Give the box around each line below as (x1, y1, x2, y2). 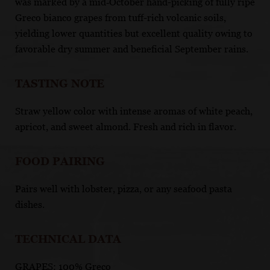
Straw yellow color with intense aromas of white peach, (15, 105, 253, 117)
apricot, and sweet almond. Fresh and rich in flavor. (15, 121, 236, 133)
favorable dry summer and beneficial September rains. (15, 43, 248, 55)
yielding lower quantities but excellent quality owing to (15, 27, 253, 39)
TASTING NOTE (15, 77, 104, 90)
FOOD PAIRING (15, 154, 105, 168)
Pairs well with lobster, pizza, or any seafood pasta (15, 183, 232, 195)
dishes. (15, 198, 45, 210)
